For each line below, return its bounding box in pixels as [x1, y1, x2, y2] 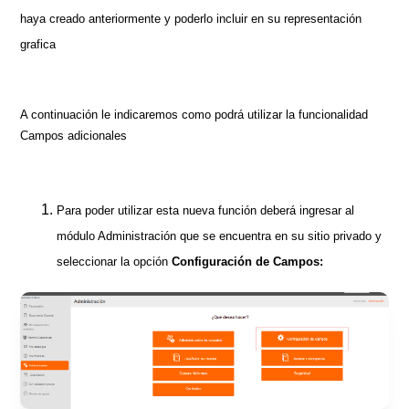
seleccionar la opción [57, 254, 173, 268]
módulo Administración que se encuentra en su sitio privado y [57, 228, 383, 243]
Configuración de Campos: [172, 254, 324, 268]
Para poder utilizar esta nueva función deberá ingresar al [57, 203, 355, 217]
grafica [20, 37, 57, 51]
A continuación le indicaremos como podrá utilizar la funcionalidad [20, 107, 369, 121]
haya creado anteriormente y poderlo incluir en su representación [20, 11, 362, 26]
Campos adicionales [20, 128, 128, 142]
